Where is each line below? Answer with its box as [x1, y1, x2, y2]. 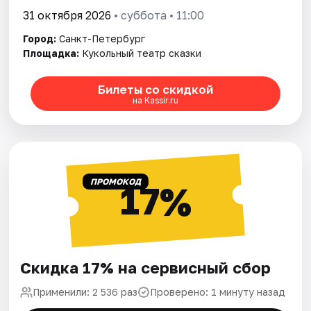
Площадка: [23, 47, 80, 60]
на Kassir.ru [132, 94, 178, 106]
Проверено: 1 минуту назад [150, 286, 286, 299]
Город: [23, 33, 57, 45]
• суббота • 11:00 [111, 8, 205, 23]
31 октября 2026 [23, 8, 112, 23]
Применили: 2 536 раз [33, 286, 138, 299]
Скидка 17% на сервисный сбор [20, 258, 271, 278]
